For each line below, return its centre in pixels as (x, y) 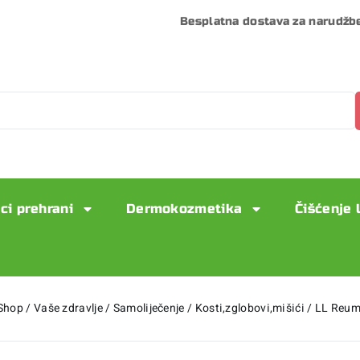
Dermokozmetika (184, 208)
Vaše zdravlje (68, 308)
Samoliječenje (149, 308)
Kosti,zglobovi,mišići (250, 308)
